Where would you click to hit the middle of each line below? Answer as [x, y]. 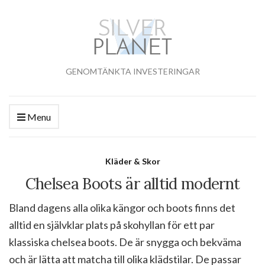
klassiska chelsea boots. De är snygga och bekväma [125, 242]
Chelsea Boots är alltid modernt [132, 184]
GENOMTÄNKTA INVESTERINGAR [132, 71]
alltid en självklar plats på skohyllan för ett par [112, 225]
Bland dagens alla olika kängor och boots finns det [122, 208]
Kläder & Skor [132, 161]
